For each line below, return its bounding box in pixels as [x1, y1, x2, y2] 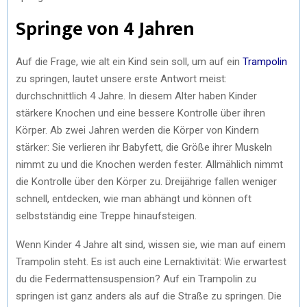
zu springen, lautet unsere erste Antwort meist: [16, 72, 227, 85]
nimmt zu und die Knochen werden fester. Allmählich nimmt [16, 158, 283, 171]
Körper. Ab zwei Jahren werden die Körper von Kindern [16, 123, 259, 136]
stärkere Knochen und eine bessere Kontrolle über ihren [16, 106, 265, 119]
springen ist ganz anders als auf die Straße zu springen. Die [16, 289, 282, 302]
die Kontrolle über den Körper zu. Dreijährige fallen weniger [16, 175, 277, 188]
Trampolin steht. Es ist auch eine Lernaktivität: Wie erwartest [16, 255, 286, 268]
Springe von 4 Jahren [16, 12, 195, 45]
